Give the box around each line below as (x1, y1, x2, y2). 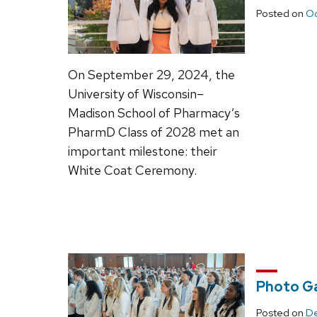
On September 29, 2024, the (68, 67, 235, 83)
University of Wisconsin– (68, 86, 204, 103)
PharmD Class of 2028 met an (68, 124, 239, 141)
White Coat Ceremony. (68, 162, 197, 179)
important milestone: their (68, 143, 217, 160)
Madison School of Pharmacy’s (68, 105, 240, 122)
